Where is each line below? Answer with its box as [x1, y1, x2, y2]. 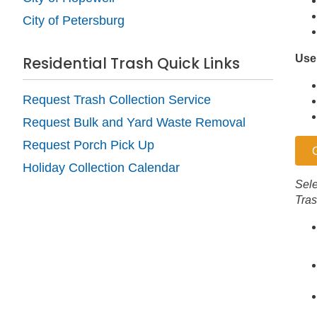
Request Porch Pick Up [23, 137, 154, 152]
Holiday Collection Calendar [23, 160, 180, 175]
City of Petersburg [23, 13, 125, 28]
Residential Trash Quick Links [23, 52, 240, 74]
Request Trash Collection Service [23, 92, 211, 107]
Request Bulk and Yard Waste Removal [23, 115, 246, 129]
